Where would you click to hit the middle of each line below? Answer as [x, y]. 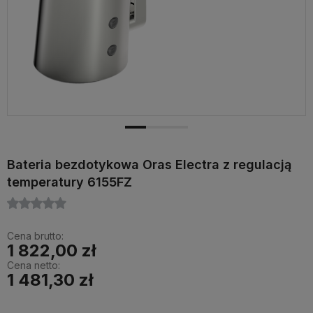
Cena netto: [34, 265]
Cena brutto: [35, 236]
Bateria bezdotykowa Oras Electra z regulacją [149, 165]
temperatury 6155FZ [70, 182]
